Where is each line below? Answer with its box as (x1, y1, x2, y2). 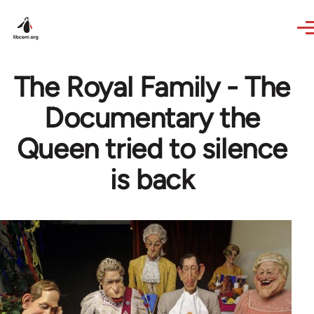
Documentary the (43, 101, 260, 135)
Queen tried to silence (16, 132, 288, 165)
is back (110, 163, 194, 196)
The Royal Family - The (13, 70, 291, 104)
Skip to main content (13, 3, 121, 16)
